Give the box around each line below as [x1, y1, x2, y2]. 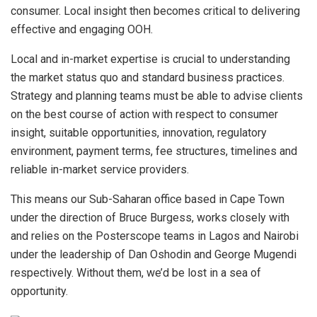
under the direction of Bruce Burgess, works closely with [11, 210, 289, 224]
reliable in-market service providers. [11, 162, 189, 176]
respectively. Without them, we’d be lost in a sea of [11, 265, 261, 279]
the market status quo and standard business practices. [11, 70, 284, 84]
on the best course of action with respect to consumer [11, 107, 278, 121]
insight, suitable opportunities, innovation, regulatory [11, 125, 267, 139]
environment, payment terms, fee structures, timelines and [11, 144, 297, 158]
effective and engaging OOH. [11, 22, 153, 36]
